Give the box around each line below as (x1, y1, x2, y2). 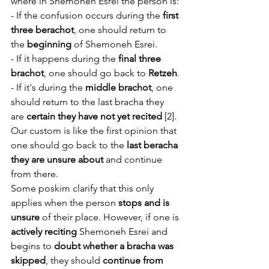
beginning (27, 38, 71, 50)
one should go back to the (11, 139, 127, 151)
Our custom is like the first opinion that (11, 125, 179, 136)
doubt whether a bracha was (54, 240, 176, 252)
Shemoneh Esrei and (77, 226, 170, 237)
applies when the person (11, 197, 118, 208)
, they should (46, 255, 103, 266)
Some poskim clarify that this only (11, 183, 156, 194)
